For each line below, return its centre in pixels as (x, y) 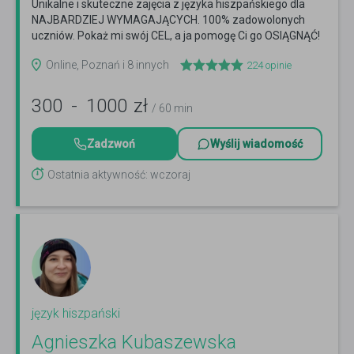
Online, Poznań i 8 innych (107, 65)
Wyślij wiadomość (256, 144)
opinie (277, 66)
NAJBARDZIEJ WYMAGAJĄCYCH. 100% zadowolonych (168, 20)
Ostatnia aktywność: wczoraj (119, 175)
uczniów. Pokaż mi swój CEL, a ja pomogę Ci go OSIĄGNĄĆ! (176, 36)
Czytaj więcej (72, 52)
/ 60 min (172, 109)
